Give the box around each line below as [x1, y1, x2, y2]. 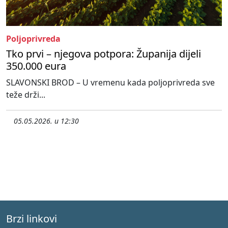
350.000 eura [6, 59, 66, 73]
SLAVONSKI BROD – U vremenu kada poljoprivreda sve [6, 76, 215, 88]
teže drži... [6, 89, 45, 100]
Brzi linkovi [6, 211, 57, 225]
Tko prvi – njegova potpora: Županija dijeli [6, 46, 201, 61]
